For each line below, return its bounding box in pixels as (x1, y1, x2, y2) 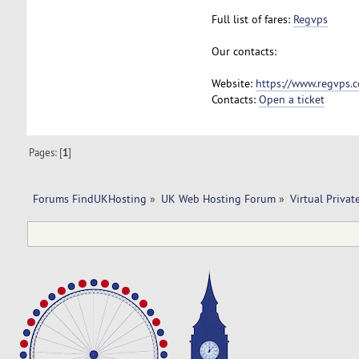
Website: (211, 75, 256, 91)
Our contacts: (211, 43, 276, 58)
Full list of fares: (211, 11, 293, 26)
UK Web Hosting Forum (160, 191, 276, 206)
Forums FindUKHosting (32, 191, 147, 206)
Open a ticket (258, 91, 325, 107)
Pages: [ (29, 145, 63, 159)
